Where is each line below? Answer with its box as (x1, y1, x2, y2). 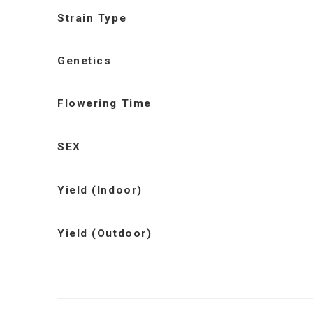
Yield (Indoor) (57, 184, 143, 197)
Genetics (57, 54, 112, 68)
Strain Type (57, 12, 127, 25)
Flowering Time (57, 97, 152, 110)
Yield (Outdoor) (57, 227, 152, 240)
